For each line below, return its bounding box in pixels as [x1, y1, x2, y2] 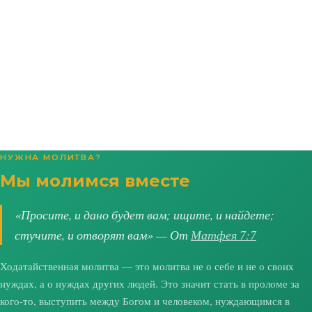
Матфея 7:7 [191, 226, 256, 243]
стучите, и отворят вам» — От [15, 226, 191, 243]
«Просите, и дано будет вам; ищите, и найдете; [15, 205, 274, 223]
